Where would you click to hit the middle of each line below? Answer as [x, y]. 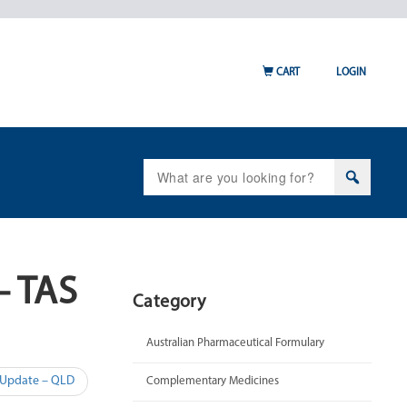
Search [164, 167]
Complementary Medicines [213, 381]
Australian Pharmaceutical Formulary [235, 343]
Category [169, 303]
